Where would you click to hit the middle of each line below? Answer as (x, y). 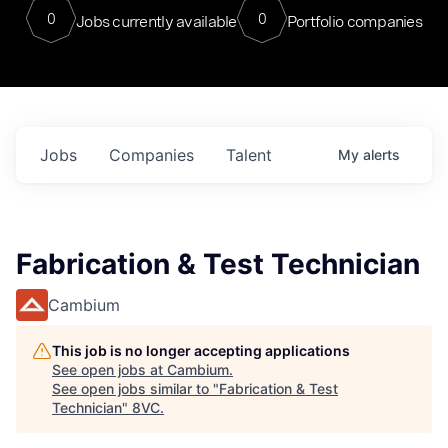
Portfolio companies (354, 21)
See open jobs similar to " (135, 388)
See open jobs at (109, 369)
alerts (381, 154)
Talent (249, 155)
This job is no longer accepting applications (201, 350)
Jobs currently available (156, 21)
